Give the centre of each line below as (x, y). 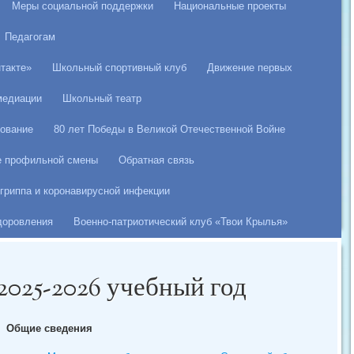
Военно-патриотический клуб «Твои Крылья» (181, 222)
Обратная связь (156, 160)
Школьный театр (102, 99)
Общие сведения (50, 328)
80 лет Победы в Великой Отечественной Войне (169, 130)
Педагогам (30, 37)
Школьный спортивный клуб (119, 68)
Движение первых (250, 68)
